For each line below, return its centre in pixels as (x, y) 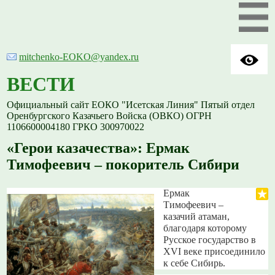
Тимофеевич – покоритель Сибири (123, 165)
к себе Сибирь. (195, 264)
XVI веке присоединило (215, 252)
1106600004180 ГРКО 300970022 (76, 127)
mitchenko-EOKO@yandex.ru (79, 57)
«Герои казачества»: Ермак (99, 148)
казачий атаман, (197, 217)
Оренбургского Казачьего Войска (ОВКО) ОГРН (110, 116)
